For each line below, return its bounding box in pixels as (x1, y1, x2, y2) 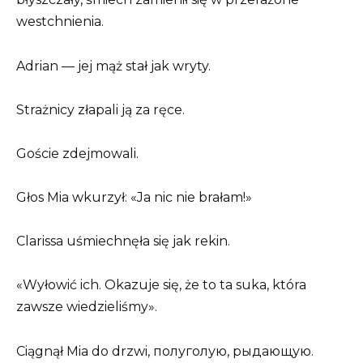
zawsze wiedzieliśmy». (16, 299, 157, 315)
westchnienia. (16, 14, 104, 30)
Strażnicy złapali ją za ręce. (16, 101, 185, 117)
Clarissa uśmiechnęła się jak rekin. (16, 233, 230, 250)
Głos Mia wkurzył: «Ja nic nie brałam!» (16, 190, 252, 206)
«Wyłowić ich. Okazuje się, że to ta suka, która (16, 277, 306, 293)
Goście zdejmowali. (16, 145, 139, 161)
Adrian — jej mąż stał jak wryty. (16, 58, 211, 74)
